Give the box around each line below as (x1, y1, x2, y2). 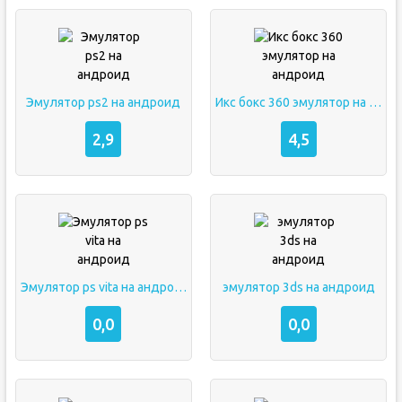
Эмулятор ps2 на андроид (26, 95, 181, 109)
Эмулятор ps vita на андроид (173, 280, 187, 294)
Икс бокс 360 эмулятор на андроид (368, 95, 381, 109)
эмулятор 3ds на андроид (222, 280, 375, 294)
